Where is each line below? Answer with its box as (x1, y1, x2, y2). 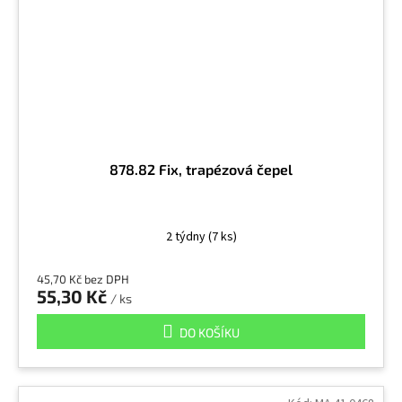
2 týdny (165, 227, 208, 246)
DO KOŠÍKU (179, 324, 240, 340)
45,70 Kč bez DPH (37, 271, 129, 286)
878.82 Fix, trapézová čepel (109, 160, 293, 178)
